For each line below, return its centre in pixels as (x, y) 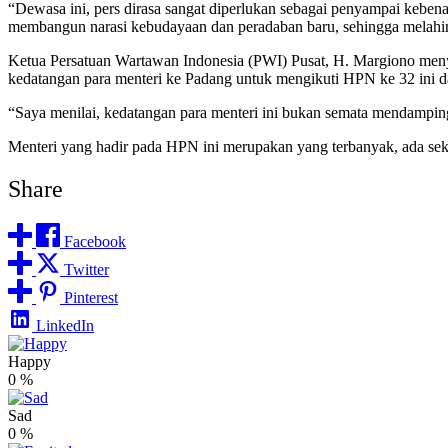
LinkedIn (65, 326)
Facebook (95, 242)
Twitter (86, 270)
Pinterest (91, 298)
